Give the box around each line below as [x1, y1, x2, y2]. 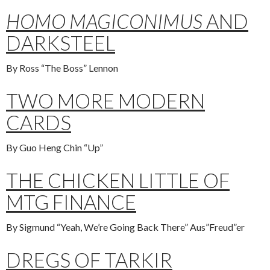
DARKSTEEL [6, 31, 115, 55]
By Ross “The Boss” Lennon [6, 62, 118, 74]
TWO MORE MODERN [6, 89, 205, 113]
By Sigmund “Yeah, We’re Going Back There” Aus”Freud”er [6, 221, 245, 233]
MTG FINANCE [6, 190, 136, 214]
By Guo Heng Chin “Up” [6, 142, 103, 153]
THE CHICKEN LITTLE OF [6, 168, 230, 192]
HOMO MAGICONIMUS [6, 9, 202, 33]
